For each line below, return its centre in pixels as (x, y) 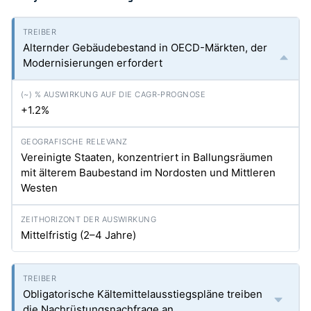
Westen (39, 188)
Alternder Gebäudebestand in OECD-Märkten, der (145, 48)
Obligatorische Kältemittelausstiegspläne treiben (143, 294)
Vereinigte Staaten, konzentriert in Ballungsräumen (147, 157)
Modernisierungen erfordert (93, 63)
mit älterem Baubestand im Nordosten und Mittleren (148, 173)
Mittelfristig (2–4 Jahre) (78, 235)
